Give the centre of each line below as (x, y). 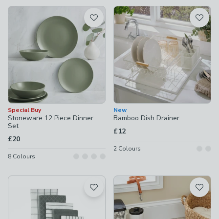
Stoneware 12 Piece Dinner (51, 118)
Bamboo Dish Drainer (146, 118)
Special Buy (24, 110)
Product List (29, 11)
